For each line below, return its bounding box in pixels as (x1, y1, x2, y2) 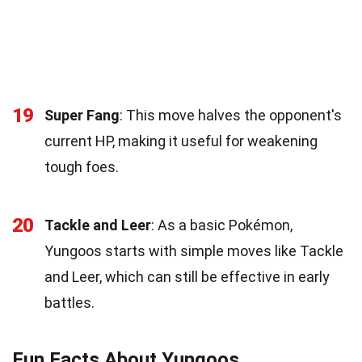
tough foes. (44, 158, 119, 175)
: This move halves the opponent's (120, 106, 342, 124)
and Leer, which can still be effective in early (44, 267, 330, 285)
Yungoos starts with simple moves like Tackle (44, 242, 343, 259)
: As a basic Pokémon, (151, 216, 293, 234)
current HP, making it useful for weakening (44, 132, 318, 149)
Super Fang (44, 106, 120, 124)
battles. (44, 293, 95, 311)
